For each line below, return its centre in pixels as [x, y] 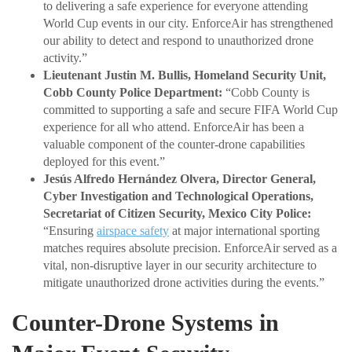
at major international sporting [244, 231]
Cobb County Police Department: [133, 93]
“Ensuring [70, 231]
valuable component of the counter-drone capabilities [174, 145]
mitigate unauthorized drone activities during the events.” [184, 283]
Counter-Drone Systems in [145, 323]
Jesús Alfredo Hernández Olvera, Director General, [180, 179]
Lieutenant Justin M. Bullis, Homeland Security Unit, [185, 75]
